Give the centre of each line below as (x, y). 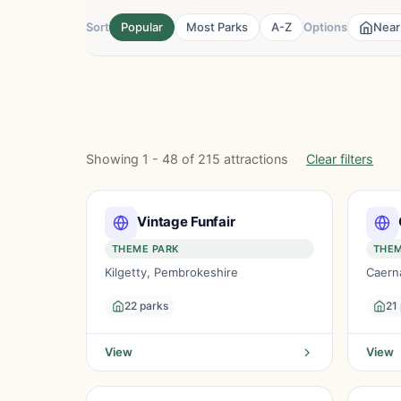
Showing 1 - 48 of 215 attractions (189, 159)
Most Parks (217, 27)
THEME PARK (145, 249)
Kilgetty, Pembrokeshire (171, 272)
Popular (142, 27)
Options (325, 27)
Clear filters (340, 159)
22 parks (146, 306)
